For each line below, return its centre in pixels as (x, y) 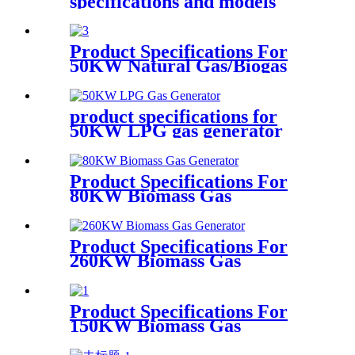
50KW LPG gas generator (176, 131)
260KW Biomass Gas (155, 261)
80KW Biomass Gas (151, 196)
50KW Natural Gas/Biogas (178, 66)
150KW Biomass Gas (155, 326)
